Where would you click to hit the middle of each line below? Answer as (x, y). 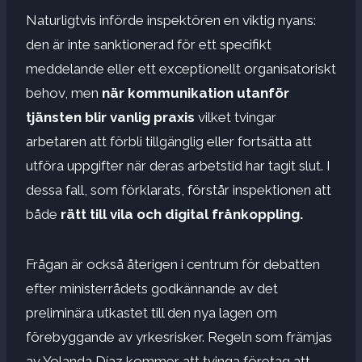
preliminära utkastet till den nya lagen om (152, 312)
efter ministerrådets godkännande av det (152, 288)
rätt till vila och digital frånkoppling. (182, 214)
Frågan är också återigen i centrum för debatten (173, 264)
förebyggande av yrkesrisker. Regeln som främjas (179, 337)
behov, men (64, 93)
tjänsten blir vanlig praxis (110, 117)
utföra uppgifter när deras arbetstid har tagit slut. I (178, 165)
